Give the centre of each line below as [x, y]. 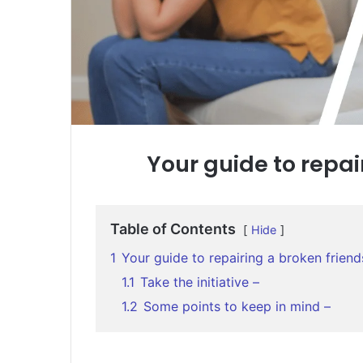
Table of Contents [173, 228]
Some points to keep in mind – [237, 306]
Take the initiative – [200, 282]
